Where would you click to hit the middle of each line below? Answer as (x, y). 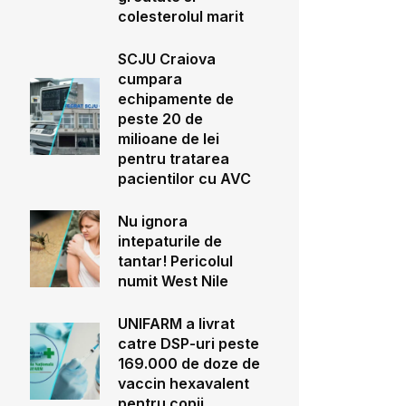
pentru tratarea (173, 159)
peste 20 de (160, 119)
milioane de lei (168, 139)
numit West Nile (173, 281)
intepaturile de (169, 241)
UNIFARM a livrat (176, 324)
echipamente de (175, 99)
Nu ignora (152, 221)
